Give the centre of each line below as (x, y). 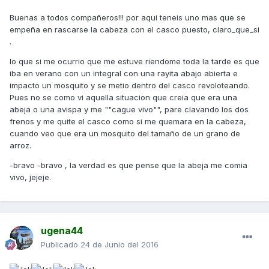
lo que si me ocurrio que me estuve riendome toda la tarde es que (134, 62)
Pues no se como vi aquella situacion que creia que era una (123, 98)
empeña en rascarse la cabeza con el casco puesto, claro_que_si (134, 30)
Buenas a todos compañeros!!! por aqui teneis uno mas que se (128, 18)
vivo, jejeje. (30, 177)
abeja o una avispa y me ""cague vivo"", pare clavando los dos (129, 110)
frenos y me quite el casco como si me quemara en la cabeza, (128, 122)
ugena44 (62, 231)
